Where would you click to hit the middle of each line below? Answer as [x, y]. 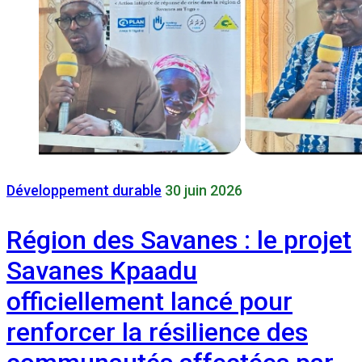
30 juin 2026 [204, 191]
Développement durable [84, 191]
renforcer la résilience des [157, 332]
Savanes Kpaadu [102, 270]
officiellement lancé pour [149, 301]
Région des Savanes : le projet [179, 240]
